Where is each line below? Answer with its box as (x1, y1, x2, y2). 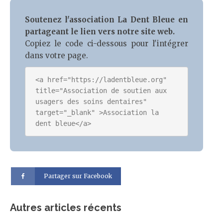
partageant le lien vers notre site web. (25, 26, 177, 36)
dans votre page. (25, 50, 88, 60)
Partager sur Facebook (44, 172, 112, 180)
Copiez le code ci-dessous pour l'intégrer (25, 38, 188, 48)
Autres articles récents (10, 201, 121, 214)
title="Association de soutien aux (35, 86, 167, 95)
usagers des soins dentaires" (35, 97, 147, 106)
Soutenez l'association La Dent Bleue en (25, 14, 188, 24)
